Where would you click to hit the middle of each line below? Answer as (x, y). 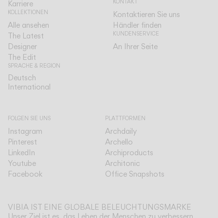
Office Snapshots (135, 174)
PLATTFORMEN (125, 118)
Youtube (22, 163)
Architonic (123, 163)
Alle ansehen (28, 25)
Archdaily (121, 131)
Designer (22, 46)
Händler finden (137, 25)
